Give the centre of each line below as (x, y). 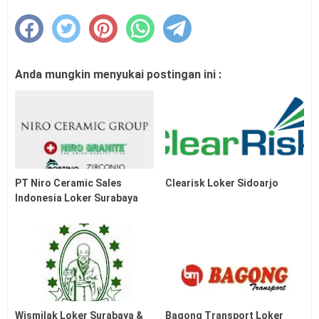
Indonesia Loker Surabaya (77, 198)
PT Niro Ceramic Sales (68, 183)
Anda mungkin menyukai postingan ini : (118, 74)
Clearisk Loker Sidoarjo (222, 183)
